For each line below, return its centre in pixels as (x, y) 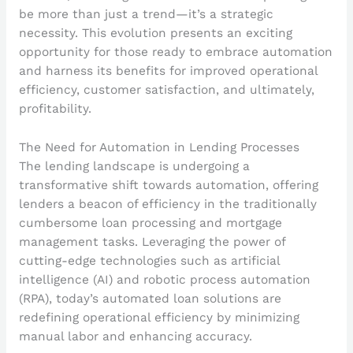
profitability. (55, 109)
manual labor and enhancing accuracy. (135, 336)
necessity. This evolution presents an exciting (155, 33)
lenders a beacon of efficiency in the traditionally (167, 204)
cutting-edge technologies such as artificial (149, 260)
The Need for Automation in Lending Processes (159, 147)
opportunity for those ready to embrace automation (175, 52)
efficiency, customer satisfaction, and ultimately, (166, 90)
